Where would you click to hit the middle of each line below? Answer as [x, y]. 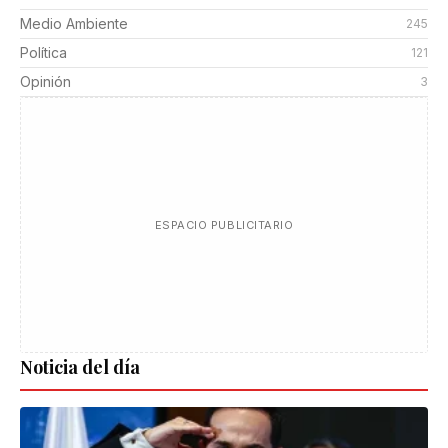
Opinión [45, 82]
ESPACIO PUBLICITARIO [224, 225]
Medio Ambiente [74, 24]
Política [43, 53]
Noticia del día [80, 367]
